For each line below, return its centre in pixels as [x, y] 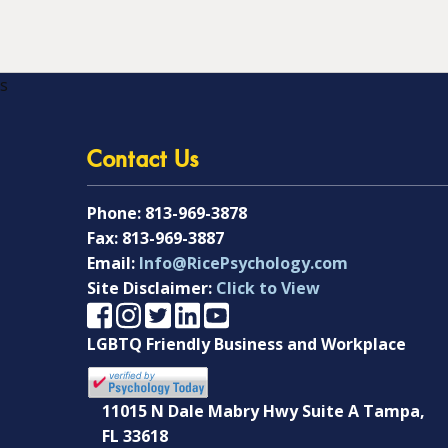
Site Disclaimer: [151, 288]
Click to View [268, 288]
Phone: [116, 213]
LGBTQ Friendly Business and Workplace [246, 344]
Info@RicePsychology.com [243, 263]
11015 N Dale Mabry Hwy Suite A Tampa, [263, 411]
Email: [113, 263]
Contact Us [143, 161]
